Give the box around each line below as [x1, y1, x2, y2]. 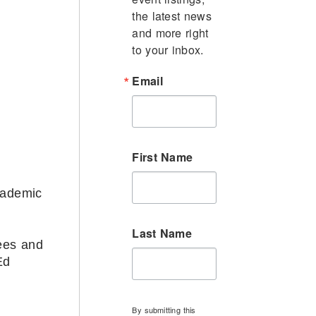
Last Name [132, 224, 193, 241]
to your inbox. [132, 41, 204, 58]
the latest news [132, 7, 212, 24]
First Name [132, 148, 193, 165]
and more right [132, 24, 209, 41]
